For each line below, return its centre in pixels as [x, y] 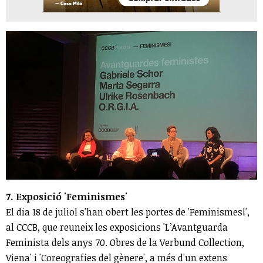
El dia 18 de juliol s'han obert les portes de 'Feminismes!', [128, 212]
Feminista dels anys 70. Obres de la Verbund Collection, [125, 242]
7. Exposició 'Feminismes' [67, 196]
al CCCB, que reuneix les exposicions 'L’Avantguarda [117, 227]
